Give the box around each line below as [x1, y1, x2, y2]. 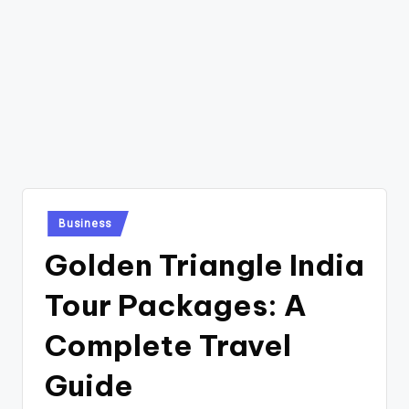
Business [58, 216, 112, 230]
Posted [44, 213, 77, 225]
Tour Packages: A [45, 286, 307, 323]
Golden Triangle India [45, 246, 364, 283]
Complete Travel [45, 326, 291, 363]
